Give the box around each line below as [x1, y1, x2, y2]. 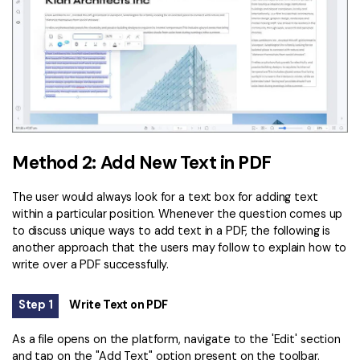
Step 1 [18, 297, 53, 312]
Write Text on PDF [69, 297, 169, 312]
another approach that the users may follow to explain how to [12, 240, 347, 256]
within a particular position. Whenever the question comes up [12, 207, 343, 222]
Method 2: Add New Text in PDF [12, 151, 272, 175]
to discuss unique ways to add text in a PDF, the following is [12, 223, 331, 239]
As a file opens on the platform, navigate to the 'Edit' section [12, 331, 341, 346]
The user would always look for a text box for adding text [12, 190, 318, 205]
